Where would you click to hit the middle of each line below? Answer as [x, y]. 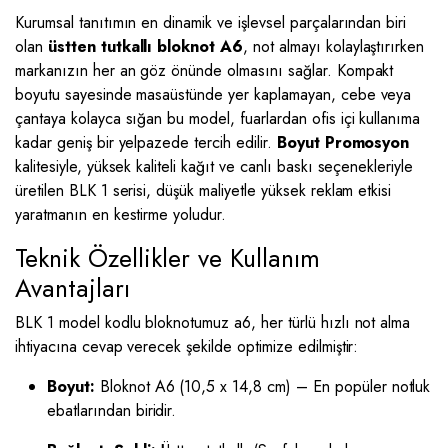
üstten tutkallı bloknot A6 [143, 46]
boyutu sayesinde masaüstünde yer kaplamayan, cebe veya [213, 94]
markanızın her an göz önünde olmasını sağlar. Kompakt [204, 70]
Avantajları [72, 288]
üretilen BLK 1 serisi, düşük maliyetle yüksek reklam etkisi [203, 190]
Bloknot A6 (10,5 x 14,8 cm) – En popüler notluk [262, 386]
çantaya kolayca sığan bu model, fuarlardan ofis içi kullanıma [218, 118]
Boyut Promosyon [343, 142]
